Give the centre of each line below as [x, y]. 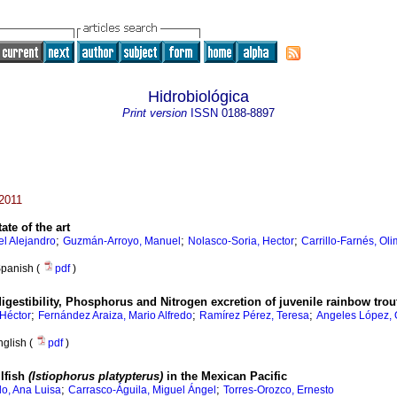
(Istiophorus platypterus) [97, 377]
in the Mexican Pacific [227, 377]
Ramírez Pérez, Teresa [254, 316]
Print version [155, 113]
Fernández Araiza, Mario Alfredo [115, 316]
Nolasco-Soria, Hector [241, 241]
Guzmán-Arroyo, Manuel [122, 241]
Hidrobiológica [198, 97]
